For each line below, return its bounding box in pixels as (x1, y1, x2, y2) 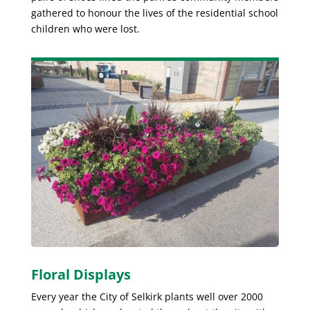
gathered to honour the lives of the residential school (30, 6, 278, 19)
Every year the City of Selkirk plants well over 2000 (30, 289, 263, 303)
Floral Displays (30, 264, 131, 284)
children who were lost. (30, 21, 140, 35)
